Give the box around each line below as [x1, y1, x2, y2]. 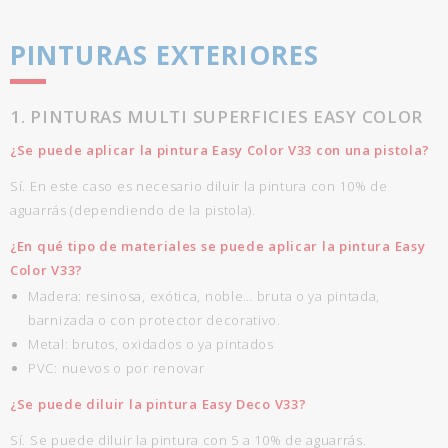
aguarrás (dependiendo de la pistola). [10, 201, 256, 219]
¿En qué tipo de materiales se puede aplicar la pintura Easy [10, 237, 426, 255]
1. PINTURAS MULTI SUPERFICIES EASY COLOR [10, 105, 423, 128]
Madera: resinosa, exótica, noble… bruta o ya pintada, [28, 287, 381, 305]
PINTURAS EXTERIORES [10, 37, 319, 73]
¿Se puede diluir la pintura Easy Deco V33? [10, 395, 311, 413]
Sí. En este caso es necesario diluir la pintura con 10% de [10, 177, 388, 195]
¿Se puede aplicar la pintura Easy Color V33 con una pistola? [10, 141, 434, 159]
